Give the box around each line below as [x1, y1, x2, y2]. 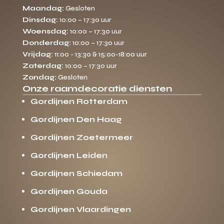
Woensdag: [22, 26, 68, 35]
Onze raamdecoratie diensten [22, 82, 172, 94]
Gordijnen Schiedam [30, 168, 122, 178]
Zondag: [22, 72, 56, 81]
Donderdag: [22, 38, 71, 47]
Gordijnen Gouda [30, 186, 107, 196]
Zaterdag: [22, 61, 63, 70]
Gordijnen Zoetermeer [30, 132, 133, 142]
